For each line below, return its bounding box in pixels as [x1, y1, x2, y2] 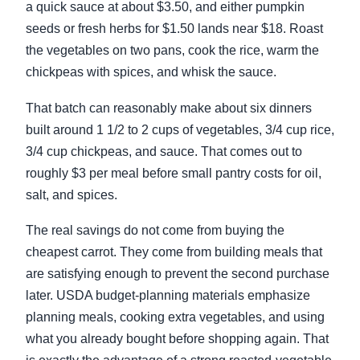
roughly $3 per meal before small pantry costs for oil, [26, 166, 321, 180]
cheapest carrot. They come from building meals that [26, 245, 322, 260]
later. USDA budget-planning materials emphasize [26, 288, 310, 303]
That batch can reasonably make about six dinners [26, 100, 312, 115]
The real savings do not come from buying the [26, 223, 284, 238]
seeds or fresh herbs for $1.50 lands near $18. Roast [26, 22, 323, 35]
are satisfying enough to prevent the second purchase [26, 267, 329, 281]
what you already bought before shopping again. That [26, 332, 329, 346]
